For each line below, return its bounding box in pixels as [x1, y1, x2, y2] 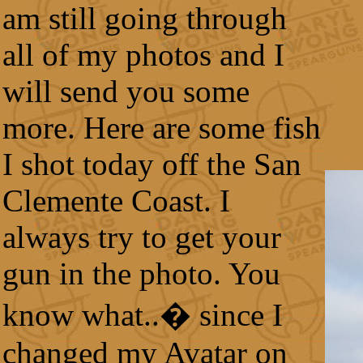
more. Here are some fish [2, 110, 321, 145]
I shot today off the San [2, 147, 301, 181]
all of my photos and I [2, 37, 284, 72]
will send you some [2, 74, 250, 109]
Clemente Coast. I [2, 183, 230, 218]
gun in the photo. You [2, 256, 280, 291]
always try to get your [2, 220, 281, 254]
